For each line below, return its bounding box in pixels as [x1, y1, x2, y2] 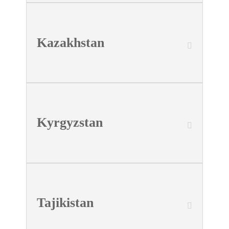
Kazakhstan [37, 35, 105, 50]
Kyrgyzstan [37, 115, 103, 130]
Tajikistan [37, 195, 94, 211]
